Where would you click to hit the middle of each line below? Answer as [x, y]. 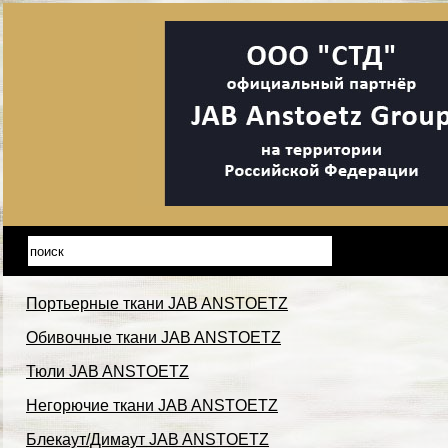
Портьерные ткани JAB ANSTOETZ [157, 303]
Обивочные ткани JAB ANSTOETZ [153, 337]
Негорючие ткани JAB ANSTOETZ [152, 405]
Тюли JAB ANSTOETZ [107, 371]
